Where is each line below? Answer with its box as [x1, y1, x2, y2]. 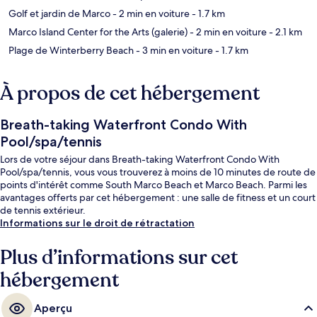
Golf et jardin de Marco [8, 7, 110, 21]
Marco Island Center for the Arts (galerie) [8, 25, 188, 39]
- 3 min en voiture [134, 44, 213, 57]
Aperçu [34, 301, 72, 316]
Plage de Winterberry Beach [8, 44, 134, 57]
